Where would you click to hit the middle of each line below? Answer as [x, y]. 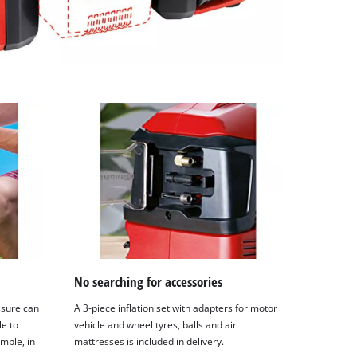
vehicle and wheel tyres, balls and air [156, 325]
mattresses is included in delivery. [149, 342]
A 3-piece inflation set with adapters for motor [176, 308]
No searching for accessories [149, 281]
